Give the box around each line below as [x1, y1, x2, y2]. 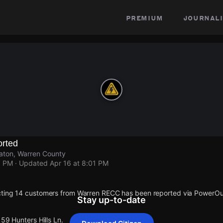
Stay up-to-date [77, 195, 146, 205]
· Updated [15, 159, 48, 167]
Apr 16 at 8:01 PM [50, 159, 109, 167]
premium [125, 12, 163, 22]
